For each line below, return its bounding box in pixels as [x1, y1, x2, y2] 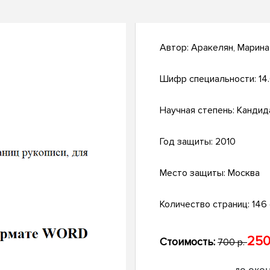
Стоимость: [160, 235, 215, 249]
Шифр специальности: [160, 73, 259, 86]
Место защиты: [160, 167, 228, 180]
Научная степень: [160, 104, 237, 117]
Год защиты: [160, 136, 215, 148]
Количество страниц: [160, 198, 252, 211]
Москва [228, 167, 260, 180]
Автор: [160, 42, 191, 54]
